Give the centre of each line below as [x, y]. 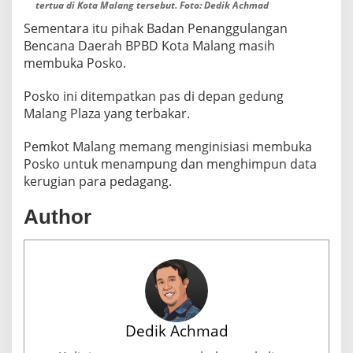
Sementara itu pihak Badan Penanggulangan [156, 29]
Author [58, 217]
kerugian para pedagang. [98, 182]
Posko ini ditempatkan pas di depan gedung [154, 97]
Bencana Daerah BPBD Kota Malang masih [149, 46]
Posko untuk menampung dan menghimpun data [170, 164]
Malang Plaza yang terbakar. [107, 114]
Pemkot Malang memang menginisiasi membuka [168, 147]
